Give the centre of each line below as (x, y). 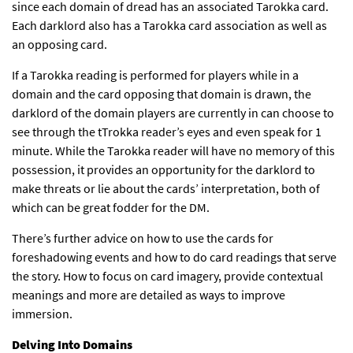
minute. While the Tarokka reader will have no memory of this (173, 151)
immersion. (42, 314)
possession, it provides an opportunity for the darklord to (163, 170)
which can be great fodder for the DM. (111, 208)
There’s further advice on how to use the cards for (143, 238)
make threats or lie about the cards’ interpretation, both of (166, 189)
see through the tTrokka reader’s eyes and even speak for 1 (167, 132)
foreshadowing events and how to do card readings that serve (174, 257)
